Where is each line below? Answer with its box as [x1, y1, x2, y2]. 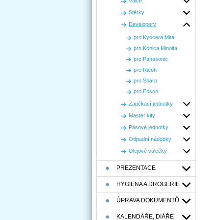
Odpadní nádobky [129, 136, 171, 142]
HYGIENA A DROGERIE [116, 181, 180, 188]
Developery [129, 21, 156, 27]
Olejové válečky [129, 148, 167, 154]
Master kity [129, 112, 155, 118]
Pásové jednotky [129, 124, 168, 130]
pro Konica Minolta [134, 45, 177, 51]
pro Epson [134, 88, 158, 94]
